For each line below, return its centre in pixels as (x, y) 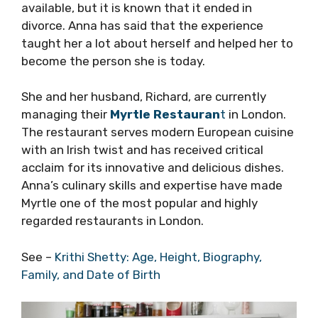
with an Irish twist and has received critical (142, 150)
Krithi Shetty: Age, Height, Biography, (158, 257)
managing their (66, 114)
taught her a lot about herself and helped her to (157, 43)
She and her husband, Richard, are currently (144, 97)
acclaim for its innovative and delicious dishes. (153, 168)
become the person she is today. (113, 61)
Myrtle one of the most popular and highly (139, 203)
